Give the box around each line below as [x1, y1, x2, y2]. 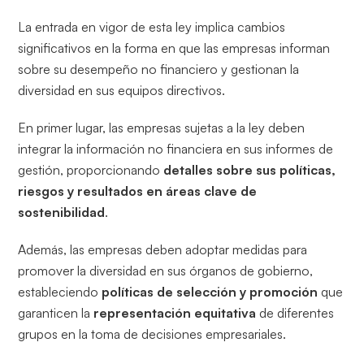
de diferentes [259, 304, 335, 321]
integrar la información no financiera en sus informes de [18, 140, 334, 157]
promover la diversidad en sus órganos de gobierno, [18, 262, 314, 279]
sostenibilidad [18, 203, 106, 220]
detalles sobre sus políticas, [163, 161, 336, 178]
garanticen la [18, 304, 94, 321]
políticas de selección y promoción [102, 283, 322, 300]
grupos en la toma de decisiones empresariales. [18, 325, 287, 342]
